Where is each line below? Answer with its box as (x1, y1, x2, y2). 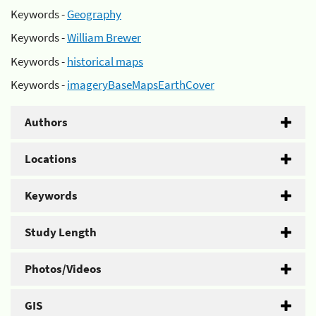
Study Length (25, 224, 97, 240)
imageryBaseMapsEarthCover (67, 77, 214, 92)
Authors (25, 114, 68, 130)
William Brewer (67, 30, 141, 45)
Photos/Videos (25, 261, 102, 276)
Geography (67, 6, 121, 22)
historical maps (67, 53, 143, 69)
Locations (25, 151, 77, 166)
